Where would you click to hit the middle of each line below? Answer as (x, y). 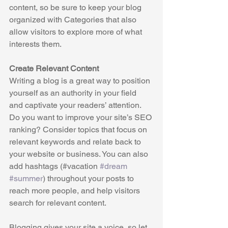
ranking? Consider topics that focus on (79, 130)
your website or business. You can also (80, 154)
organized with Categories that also (74, 20)
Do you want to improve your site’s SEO (81, 118)
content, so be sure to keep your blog (76, 8)
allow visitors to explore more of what (77, 32)
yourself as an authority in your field (74, 93)
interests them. (35, 44)
